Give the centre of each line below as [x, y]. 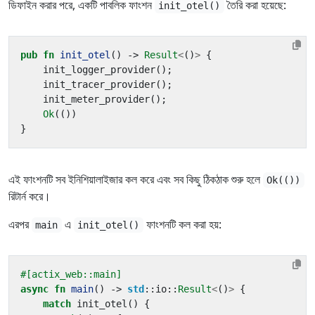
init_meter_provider [96, 99]
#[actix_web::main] [71, 274]
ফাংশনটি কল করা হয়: [182, 224]
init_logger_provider [99, 70]
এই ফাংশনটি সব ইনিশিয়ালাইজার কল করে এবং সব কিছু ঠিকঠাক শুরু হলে [136, 179]
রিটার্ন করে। [30, 196]
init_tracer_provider [99, 84]
